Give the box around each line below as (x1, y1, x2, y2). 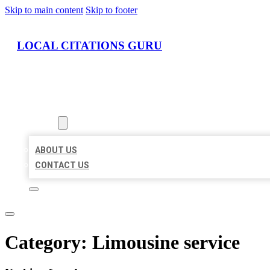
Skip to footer (86, 5, 137, 15)
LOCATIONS (29, 103, 77, 113)
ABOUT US (35, 145, 77, 155)
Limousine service (92, 231, 240, 253)
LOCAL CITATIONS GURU (17, 39, 162, 52)
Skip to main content (5, 5, 83, 15)
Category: (5, 231, 92, 253)
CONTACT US (35, 160, 89, 171)
